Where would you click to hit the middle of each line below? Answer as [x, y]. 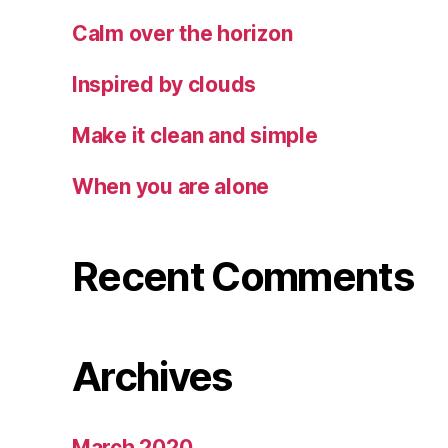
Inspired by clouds [164, 84]
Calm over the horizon [182, 33]
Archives [152, 376]
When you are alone [171, 186]
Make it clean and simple [195, 135]
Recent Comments [243, 276]
